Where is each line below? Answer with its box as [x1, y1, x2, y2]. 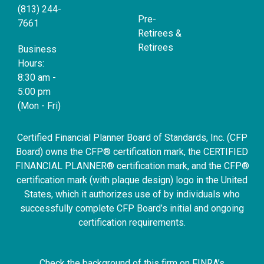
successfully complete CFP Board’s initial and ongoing [20, 203, 244, 214]
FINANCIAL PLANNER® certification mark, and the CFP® [15, 160, 249, 172]
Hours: [18, 58, 44, 70]
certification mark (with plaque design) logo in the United [16, 174, 247, 186]
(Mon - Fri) [18, 100, 61, 112]
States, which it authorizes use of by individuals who [24, 189, 240, 200]
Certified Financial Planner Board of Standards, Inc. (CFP [16, 132, 247, 144]
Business [18, 44, 57, 55]
